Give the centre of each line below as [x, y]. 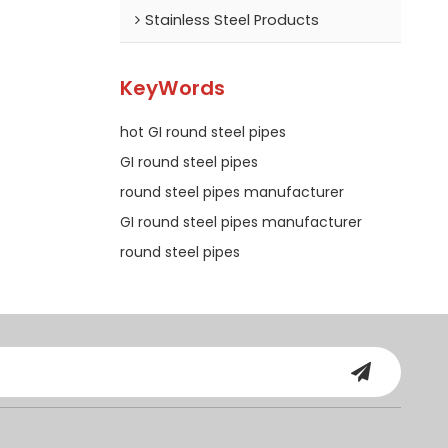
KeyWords [172, 88]
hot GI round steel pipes [202, 131]
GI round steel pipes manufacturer [240, 221]
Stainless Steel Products [231, 19]
